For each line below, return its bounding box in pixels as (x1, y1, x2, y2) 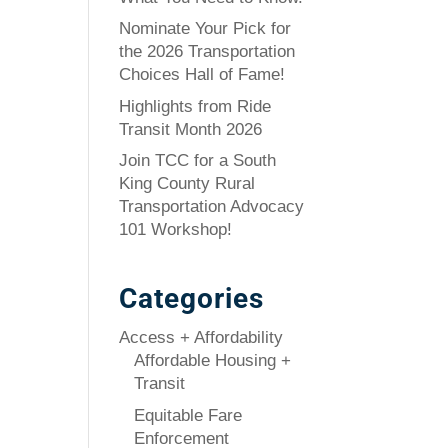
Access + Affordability (119, 328, 284, 347)
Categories (119, 282, 265, 315)
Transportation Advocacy (119, 197, 305, 216)
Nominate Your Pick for (119, 19, 292, 38)
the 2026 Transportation (119, 42, 296, 61)
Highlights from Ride (119, 96, 272, 116)
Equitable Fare (134, 405, 243, 425)
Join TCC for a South (119, 151, 277, 170)
